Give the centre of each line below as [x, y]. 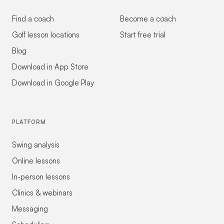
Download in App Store [50, 66]
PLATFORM [29, 122]
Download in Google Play [53, 82]
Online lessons [36, 160]
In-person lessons [41, 176]
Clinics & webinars [42, 192]
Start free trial [143, 34]
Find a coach [33, 18]
